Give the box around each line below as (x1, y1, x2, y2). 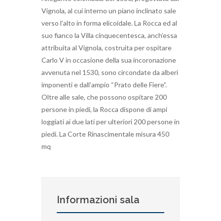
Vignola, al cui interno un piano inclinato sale (41, 6, 176, 15)
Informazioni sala (57, 193, 140, 206)
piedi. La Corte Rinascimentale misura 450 (41, 129, 169, 138)
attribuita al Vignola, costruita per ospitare (41, 43, 172, 52)
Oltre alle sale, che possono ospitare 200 (41, 92, 167, 101)
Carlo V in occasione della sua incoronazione (41, 55, 176, 64)
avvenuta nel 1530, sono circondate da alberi (41, 68, 178, 76)
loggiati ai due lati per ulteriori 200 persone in (41, 117, 180, 126)
